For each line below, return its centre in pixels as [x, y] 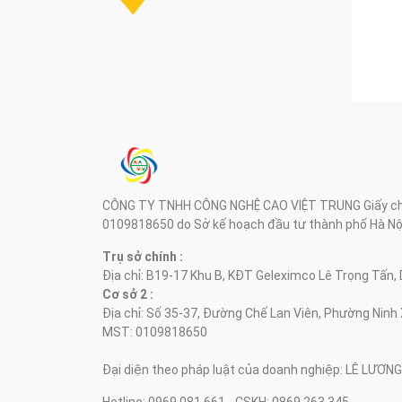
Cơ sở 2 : [128, 295]
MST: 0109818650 [155, 332]
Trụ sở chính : [143, 257]
